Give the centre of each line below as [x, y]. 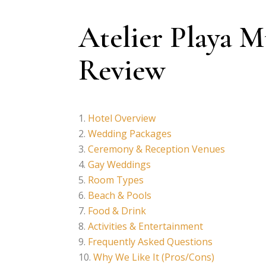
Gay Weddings [119, 165]
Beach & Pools [120, 196]
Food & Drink [117, 211]
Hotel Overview [122, 118]
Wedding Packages [130, 134]
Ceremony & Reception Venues [156, 149]
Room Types [116, 180]
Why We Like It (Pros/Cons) [154, 257]
